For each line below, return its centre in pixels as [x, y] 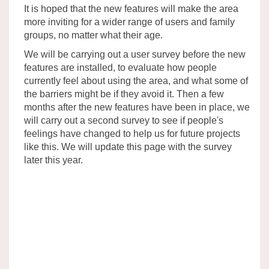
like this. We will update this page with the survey [128, 147]
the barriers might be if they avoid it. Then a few [124, 94]
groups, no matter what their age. [93, 35]
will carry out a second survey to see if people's [124, 120]
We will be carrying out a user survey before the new [135, 54]
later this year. [53, 160]
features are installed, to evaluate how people [120, 67]
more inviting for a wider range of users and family [129, 22]
